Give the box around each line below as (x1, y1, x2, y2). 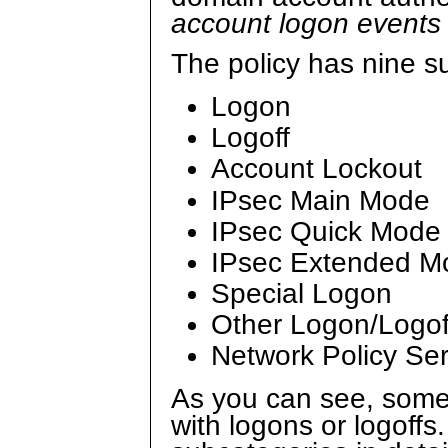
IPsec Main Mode (211, 184, 430, 216)
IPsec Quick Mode (211, 215, 441, 247)
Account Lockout (211, 153, 422, 185)
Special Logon (211, 277, 392, 309)
